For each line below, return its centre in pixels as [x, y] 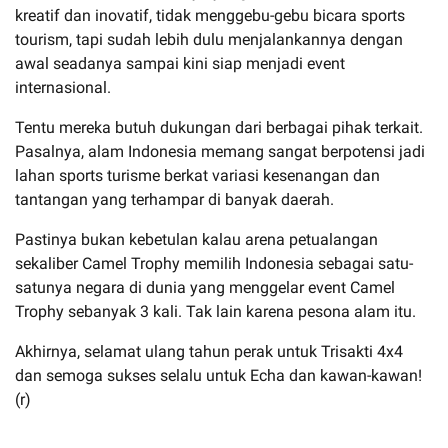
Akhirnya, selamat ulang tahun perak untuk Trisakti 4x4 [209, 351]
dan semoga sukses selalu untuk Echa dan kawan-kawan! [218, 375]
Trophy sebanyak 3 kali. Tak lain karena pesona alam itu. [215, 311]
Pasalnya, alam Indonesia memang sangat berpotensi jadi [220, 151]
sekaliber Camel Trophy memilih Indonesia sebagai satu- [214, 263]
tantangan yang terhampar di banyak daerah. [174, 199]
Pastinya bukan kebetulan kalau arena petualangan [196, 239]
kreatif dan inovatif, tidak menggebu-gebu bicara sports [210, 15]
